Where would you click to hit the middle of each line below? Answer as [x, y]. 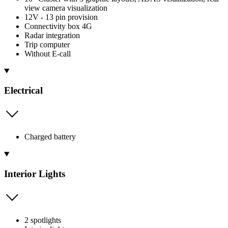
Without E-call [48, 53]
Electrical [23, 91]
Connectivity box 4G [58, 26]
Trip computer [47, 44]
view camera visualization [66, 8]
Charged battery [50, 137]
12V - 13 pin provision [61, 17]
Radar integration [52, 35]
